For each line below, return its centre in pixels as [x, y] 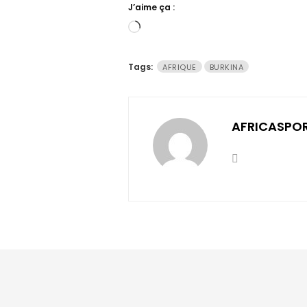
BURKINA [226, 67]
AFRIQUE [180, 67]
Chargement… [178, 29]
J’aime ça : [151, 8]
